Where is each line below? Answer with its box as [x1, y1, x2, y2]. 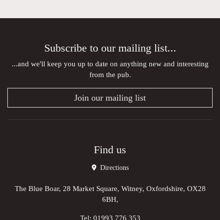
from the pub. [89, 70, 131, 79]
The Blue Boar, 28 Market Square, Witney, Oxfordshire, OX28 [14, 184, 206, 193]
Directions [98, 164, 129, 172]
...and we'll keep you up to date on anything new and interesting [11, 59, 209, 68]
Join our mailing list [74, 93, 146, 103]
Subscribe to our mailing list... [44, 42, 176, 55]
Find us [94, 144, 126, 156]
